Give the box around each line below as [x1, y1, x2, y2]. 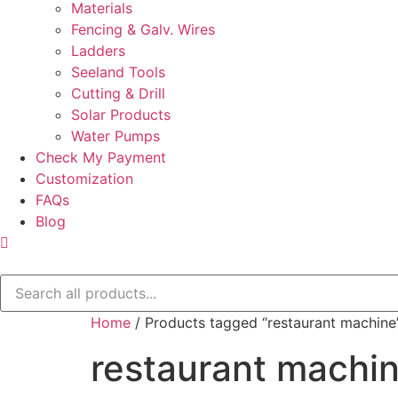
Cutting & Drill [71, 84, 165, 102]
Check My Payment [36, 148, 166, 166]
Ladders [71, 42, 125, 60]
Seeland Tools [71, 63, 165, 81]
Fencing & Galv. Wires [71, 20, 215, 38]
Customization [36, 170, 133, 187]
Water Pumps [71, 127, 160, 145]
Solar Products [71, 106, 171, 123]
